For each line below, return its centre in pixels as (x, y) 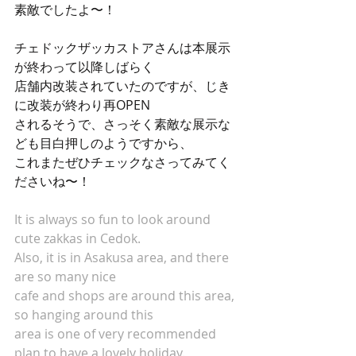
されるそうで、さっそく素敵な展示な (122, 124)
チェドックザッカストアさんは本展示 (122, 48)
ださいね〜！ (52, 181)
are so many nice (67, 277)
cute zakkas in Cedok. (77, 238)
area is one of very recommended (117, 334)
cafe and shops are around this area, (126, 296)
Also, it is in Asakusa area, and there (123, 257)
